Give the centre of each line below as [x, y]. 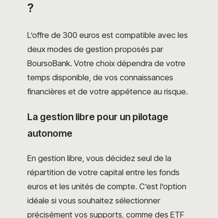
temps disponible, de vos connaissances [100, 78]
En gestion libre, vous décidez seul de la [99, 158]
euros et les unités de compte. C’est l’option [107, 186]
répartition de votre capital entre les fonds [103, 172]
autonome [50, 133]
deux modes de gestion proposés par [95, 49]
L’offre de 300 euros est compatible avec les [108, 35]
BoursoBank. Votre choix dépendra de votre [106, 64]
